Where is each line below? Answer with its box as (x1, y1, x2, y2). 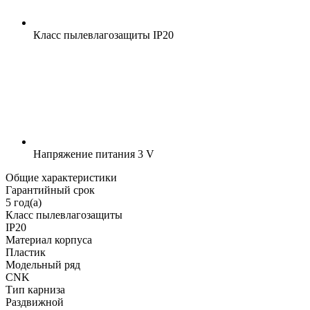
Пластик (6, 246, 46, 258)
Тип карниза (6, 283, 65, 295)
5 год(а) (6, 196, 42, 208)
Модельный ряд (6, 258, 80, 271)
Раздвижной (6, 295, 64, 308)
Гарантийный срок (6, 183, 95, 196)
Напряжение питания (33, 147, 135, 160)
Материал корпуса (6, 233, 92, 246)
